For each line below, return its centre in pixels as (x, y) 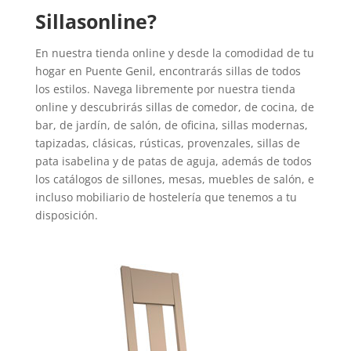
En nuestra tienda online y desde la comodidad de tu (174, 52)
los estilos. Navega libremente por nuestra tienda (165, 89)
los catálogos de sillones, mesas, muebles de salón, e (174, 179)
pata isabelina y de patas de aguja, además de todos (173, 161)
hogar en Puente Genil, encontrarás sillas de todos (168, 71)
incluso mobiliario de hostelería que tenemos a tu (166, 197)
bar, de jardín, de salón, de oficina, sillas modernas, (171, 125)
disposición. (66, 215)
